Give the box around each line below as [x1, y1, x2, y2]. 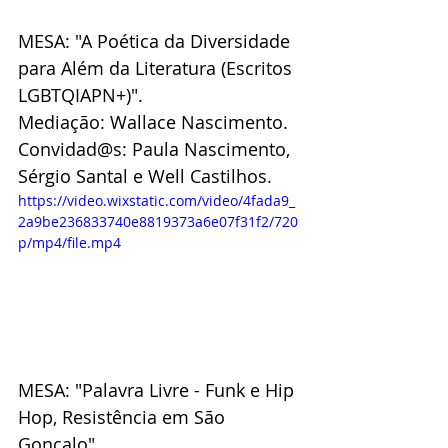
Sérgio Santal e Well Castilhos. [18, 164, 272, 189]
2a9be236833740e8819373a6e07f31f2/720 [18, 212, 298, 232]
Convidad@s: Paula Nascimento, [18, 137, 295, 162]
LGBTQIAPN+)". [18, 83, 143, 108]
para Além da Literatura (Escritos [18, 56, 297, 81]
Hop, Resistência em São [18, 405, 230, 430]
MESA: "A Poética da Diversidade [18, 29, 295, 54]
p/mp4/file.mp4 [18, 233, 121, 253]
